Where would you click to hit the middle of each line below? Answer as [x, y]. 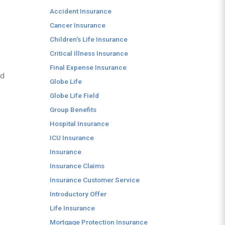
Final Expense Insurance [88, 67]
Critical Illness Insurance [89, 53]
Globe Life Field [74, 95]
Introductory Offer [78, 194]
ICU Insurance [72, 138]
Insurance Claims [77, 166]
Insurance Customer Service [95, 180]
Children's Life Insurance [89, 39]
